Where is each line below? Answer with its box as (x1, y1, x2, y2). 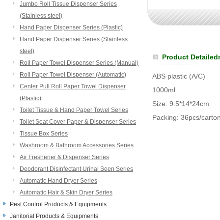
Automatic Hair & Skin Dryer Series (20, 189, 112, 196)
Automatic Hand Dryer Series (20, 177, 97, 184)
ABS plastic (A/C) (152, 72, 205, 80)
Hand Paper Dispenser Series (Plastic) (20, 24, 123, 31)
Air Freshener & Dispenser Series (20, 154, 109, 161)
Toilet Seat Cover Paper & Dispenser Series (20, 118, 136, 125)
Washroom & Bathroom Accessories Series (20, 142, 134, 149)
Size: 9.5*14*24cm (152, 100, 209, 108)
